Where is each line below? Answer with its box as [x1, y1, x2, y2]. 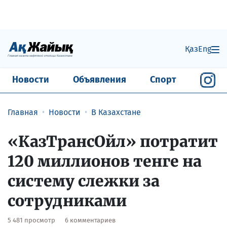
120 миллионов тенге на [8, 151, 202, 171]
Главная [8, 107, 38, 117]
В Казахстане [91, 107, 141, 117]
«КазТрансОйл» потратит [8, 131, 218, 151]
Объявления [72, 74, 126, 86]
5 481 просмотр [8, 216, 57, 224]
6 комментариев [65, 216, 116, 224]
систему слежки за [8, 171, 160, 191]
